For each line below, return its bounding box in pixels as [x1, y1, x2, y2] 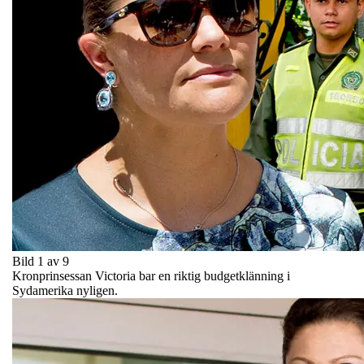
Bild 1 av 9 [12, 253, 69, 268]
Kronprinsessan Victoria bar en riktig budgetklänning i [12, 268, 290, 283]
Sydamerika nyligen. [12, 283, 118, 297]
